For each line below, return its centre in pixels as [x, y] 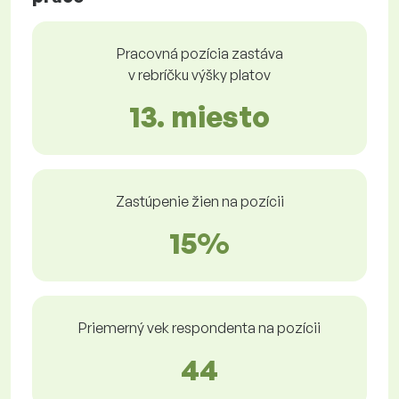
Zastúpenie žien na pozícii [199, 202]
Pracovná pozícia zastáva [199, 54]
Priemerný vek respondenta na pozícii [199, 328]
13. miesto [199, 117]
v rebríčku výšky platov [199, 75]
